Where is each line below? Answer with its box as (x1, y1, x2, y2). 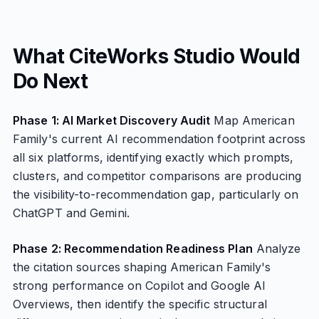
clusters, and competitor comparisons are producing (12, 169, 301, 183)
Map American (210, 113, 295, 127)
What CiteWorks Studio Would (12, 44, 300, 68)
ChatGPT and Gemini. (12, 206, 130, 220)
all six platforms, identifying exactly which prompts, (12, 150, 294, 164)
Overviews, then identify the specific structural (12, 297, 267, 311)
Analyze (252, 241, 301, 256)
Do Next (12, 69, 88, 93)
